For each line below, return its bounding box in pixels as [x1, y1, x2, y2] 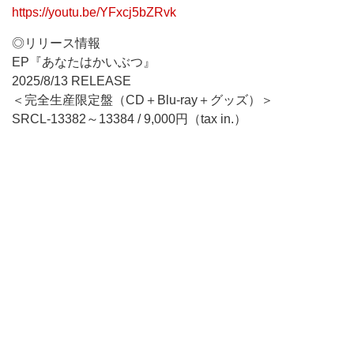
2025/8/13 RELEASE [12, 74, 131, 88]
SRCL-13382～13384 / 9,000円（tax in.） [12, 112, 247, 126]
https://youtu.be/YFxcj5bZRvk [12, 6, 176, 19]
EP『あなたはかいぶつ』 [12, 55, 156, 69]
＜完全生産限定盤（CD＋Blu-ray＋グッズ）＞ [12, 93, 273, 107]
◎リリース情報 [12, 36, 100, 50]
